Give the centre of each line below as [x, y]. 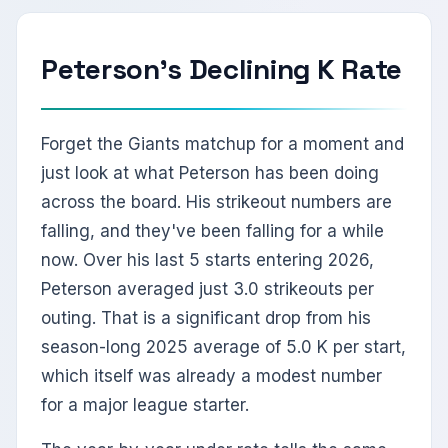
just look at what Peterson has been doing [210, 173]
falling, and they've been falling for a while [212, 231]
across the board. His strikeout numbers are [216, 202]
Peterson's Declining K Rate [221, 69]
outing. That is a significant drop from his [206, 318]
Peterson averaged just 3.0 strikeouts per [207, 289]
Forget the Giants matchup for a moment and [222, 144]
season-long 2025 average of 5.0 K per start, [223, 347]
